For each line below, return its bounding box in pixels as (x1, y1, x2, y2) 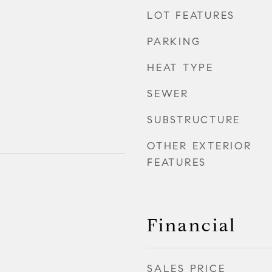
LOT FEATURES (147, 8, 235, 22)
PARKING (147, 35, 201, 48)
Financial (147, 214, 236, 236)
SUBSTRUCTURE (147, 113, 240, 126)
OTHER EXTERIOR (147, 139, 252, 152)
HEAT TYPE (147, 61, 214, 74)
